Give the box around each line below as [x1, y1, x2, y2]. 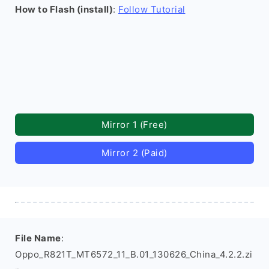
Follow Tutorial [118, 4, 186, 15]
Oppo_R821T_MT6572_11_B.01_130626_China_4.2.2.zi [15, 249, 253, 260]
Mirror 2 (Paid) [101, 147, 168, 159]
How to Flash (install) [15, 4, 113, 15]
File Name [15, 232, 61, 244]
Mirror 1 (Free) [101, 119, 168, 130]
